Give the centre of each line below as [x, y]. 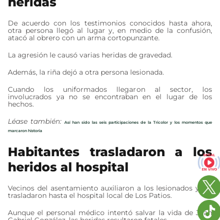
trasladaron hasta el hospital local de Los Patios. [90, 195]
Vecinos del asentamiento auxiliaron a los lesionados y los [110, 188]
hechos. [21, 104]
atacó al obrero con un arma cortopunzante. [84, 38]
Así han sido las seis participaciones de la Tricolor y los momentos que [138, 122]
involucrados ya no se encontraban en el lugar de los [110, 96]
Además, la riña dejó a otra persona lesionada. [86, 72]
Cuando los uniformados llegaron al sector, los [110, 89]
